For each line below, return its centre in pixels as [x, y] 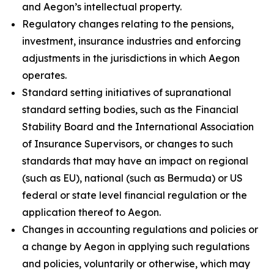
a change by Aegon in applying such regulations [136, 246]
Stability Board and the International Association [138, 127]
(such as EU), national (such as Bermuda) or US [132, 178]
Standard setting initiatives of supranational [127, 92]
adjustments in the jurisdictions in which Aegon [131, 58]
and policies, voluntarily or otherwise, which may [136, 264]
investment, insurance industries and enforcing [131, 41]
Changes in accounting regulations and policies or [140, 229]
